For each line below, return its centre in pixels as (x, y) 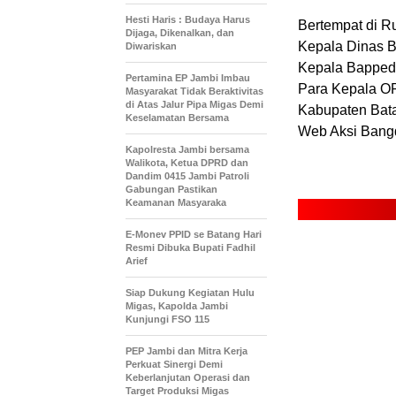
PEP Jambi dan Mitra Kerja (187, 351)
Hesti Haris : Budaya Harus (188, 19)
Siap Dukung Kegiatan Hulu (190, 293)
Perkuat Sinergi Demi (174, 364)
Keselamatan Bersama (177, 118)
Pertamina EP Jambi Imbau (188, 78)
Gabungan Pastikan (171, 189)
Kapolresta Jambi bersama (187, 149)
